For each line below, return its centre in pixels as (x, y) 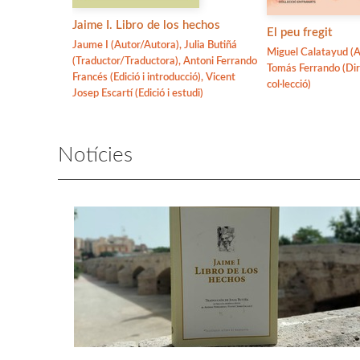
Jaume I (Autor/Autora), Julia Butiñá (155, 45)
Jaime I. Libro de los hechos (146, 25)
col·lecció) (289, 84)
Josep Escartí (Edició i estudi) (138, 94)
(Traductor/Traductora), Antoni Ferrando (165, 61)
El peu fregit (299, 32)
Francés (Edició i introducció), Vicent (154, 78)
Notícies (95, 155)
